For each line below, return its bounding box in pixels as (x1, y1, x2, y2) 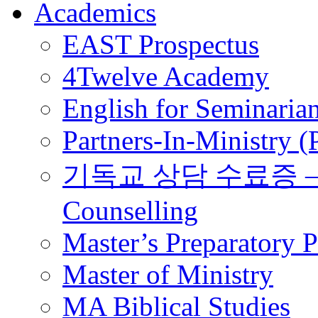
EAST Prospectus (62, 28, 259, 60)
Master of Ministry (62, 258, 273, 290)
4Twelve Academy (62, 60, 269, 92)
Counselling (62, 194, 198, 226)
